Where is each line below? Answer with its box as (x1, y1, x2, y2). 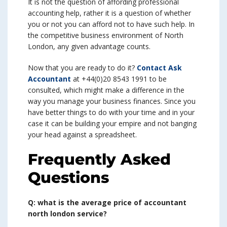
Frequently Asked (28, 150, 171, 169)
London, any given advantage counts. (28, 42, 150, 52)
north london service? (28, 209, 107, 219)
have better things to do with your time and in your (28, 107, 195, 118)
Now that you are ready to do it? (28, 63, 137, 73)
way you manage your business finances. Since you (28, 96, 196, 106)
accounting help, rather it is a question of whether (28, 8, 191, 18)
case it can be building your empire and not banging (28, 119, 197, 129)
